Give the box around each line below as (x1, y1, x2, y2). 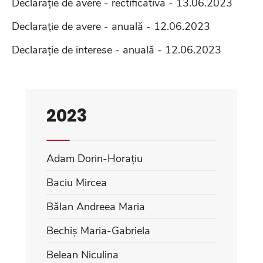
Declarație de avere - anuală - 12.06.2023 (12, 19, 210, 33)
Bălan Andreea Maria (46, 199, 145, 214)
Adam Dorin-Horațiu (46, 151, 143, 166)
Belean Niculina (46, 247, 119, 262)
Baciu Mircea (46, 175, 107, 190)
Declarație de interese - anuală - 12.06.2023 (12, 42, 221, 57)
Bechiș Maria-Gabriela (46, 223, 150, 238)
